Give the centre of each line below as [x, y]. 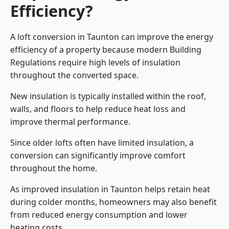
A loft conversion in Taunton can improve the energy [112, 37]
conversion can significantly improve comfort [98, 156]
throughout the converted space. [74, 75]
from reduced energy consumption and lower [99, 215]
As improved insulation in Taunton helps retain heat [110, 189]
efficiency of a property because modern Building [106, 50]
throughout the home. [54, 168]
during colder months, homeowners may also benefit [113, 202]
